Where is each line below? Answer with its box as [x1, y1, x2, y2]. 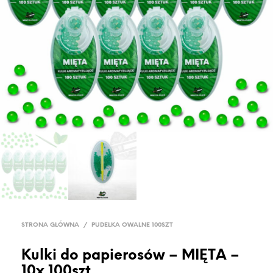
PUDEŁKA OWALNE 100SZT [91, 221, 173, 229]
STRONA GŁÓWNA [21, 221, 79, 229]
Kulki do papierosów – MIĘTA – [21, 248, 239, 263]
